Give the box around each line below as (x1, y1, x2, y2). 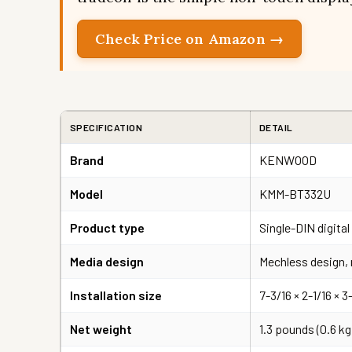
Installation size (70, 287, 162, 302)
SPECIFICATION (70, 121, 143, 133)
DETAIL (259, 121, 293, 133)
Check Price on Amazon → (95, 29, 284, 48)
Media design (70, 253, 144, 269)
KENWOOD (259, 152, 317, 167)
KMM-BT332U (259, 185, 331, 201)
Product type (70, 219, 145, 235)
